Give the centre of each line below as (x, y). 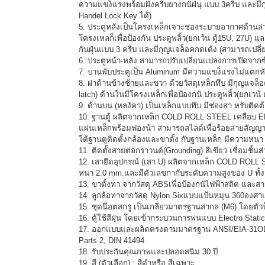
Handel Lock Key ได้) (115, 16)
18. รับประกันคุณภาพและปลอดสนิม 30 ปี (148, 252)
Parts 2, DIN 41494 (112, 241)
